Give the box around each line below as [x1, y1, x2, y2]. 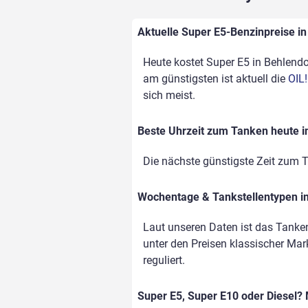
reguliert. [143, 254, 185, 267]
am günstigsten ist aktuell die [143, 72, 288, 86]
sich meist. [143, 89, 195, 102]
